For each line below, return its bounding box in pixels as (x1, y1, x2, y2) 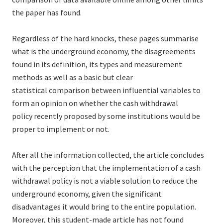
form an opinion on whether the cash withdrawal (12, 98, 178, 109)
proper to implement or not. (12, 124, 110, 134)
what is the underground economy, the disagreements (12, 46, 196, 57)
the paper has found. (12, 7, 82, 18)
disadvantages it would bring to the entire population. (12, 202, 196, 212)
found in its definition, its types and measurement (12, 59, 182, 70)
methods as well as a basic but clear (12, 72, 133, 83)
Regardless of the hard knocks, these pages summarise (12, 33, 199, 44)
